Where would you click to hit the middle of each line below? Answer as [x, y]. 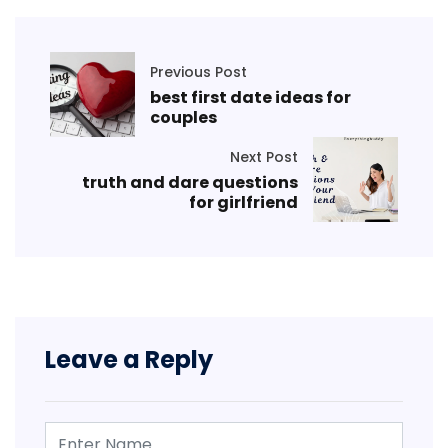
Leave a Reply [129, 359]
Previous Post [198, 71]
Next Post [264, 156]
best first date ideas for [250, 97]
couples [183, 117]
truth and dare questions [190, 182]
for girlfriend [243, 202]
